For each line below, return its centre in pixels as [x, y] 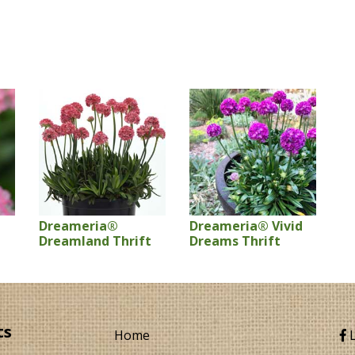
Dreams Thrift [235, 241]
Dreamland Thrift [95, 241]
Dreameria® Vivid [246, 226]
